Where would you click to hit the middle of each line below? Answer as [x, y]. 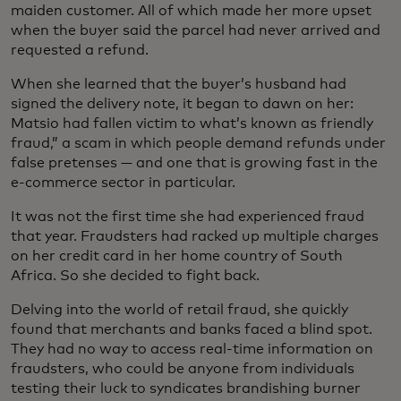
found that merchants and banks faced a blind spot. [192, 330]
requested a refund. [80, 51]
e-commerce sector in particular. [125, 183]
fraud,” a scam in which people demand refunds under [198, 144]
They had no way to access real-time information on [192, 350]
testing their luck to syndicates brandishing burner [186, 389]
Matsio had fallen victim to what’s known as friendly [192, 124]
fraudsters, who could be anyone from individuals [183, 369]
